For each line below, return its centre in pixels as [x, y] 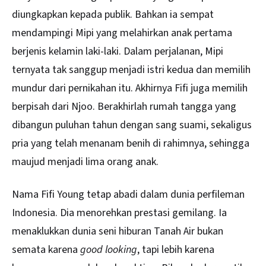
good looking [109, 249]
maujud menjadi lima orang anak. [85, 162]
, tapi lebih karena [176, 249]
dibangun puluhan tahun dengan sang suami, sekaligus [132, 125]
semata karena [46, 249]
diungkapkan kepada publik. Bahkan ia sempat [113, 15]
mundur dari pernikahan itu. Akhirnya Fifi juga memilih [130, 88]
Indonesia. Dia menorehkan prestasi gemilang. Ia [119, 213]
